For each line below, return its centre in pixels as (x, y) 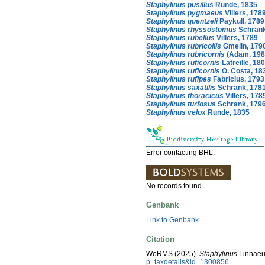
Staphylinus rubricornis (185, 54)
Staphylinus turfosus (181, 104)
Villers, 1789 (236, 38)
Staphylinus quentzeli (182, 21)
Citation (160, 239)
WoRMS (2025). (173, 254)
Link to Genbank (172, 220)
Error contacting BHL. (180, 152)
